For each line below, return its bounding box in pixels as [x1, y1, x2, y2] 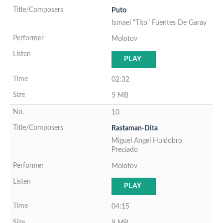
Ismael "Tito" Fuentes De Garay [111, 18, 207, 26]
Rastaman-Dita [111, 124, 158, 132]
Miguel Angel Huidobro [111, 137, 182, 145]
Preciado [111, 146, 138, 154]
